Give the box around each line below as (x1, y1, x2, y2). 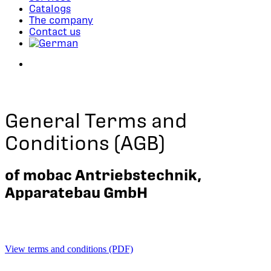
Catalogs (29, 3, 71, 15)
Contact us (29, 26, 80, 38)
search (28, 58, 53, 68)
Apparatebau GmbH (5, 184, 148, 201)
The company (29, 15, 93, 26)
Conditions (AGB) (5, 132, 165, 154)
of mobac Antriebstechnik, (5, 166, 202, 184)
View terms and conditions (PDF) (5, 244, 133, 254)
